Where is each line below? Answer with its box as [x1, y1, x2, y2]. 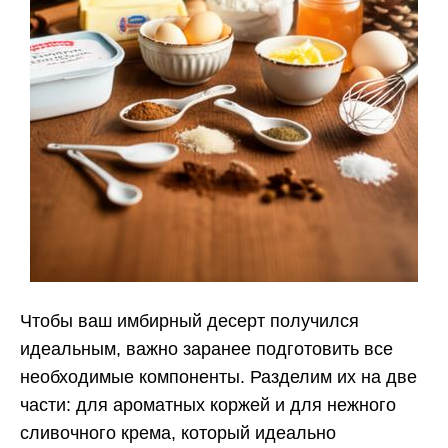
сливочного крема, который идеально [20, 423, 336, 444]
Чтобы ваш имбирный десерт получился [20, 311, 359, 332]
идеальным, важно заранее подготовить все [20, 339, 393, 360]
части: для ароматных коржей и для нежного [20, 395, 396, 416]
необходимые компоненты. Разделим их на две [20, 367, 417, 388]
